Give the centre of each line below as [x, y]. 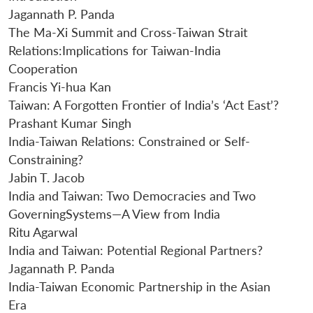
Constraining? [46, 160]
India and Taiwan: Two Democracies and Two [132, 196]
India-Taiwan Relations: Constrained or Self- [129, 142]
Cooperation [43, 69]
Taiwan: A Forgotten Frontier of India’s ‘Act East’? [144, 105]
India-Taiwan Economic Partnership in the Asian [139, 287]
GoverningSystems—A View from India [114, 214]
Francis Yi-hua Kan [60, 87]
